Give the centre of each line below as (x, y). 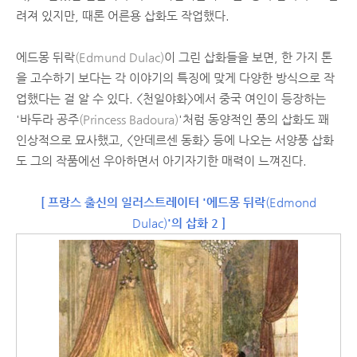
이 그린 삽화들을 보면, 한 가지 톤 (248, 57)
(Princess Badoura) (129, 119)
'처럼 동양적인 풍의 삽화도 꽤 (254, 119)
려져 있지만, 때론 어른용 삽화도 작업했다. (123, 16)
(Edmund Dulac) (120, 57)
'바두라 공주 (47, 119)
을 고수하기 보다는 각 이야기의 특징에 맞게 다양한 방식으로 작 (175, 78)
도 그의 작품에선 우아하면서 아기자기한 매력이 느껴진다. (161, 161)
